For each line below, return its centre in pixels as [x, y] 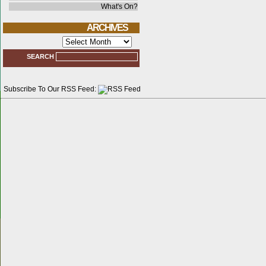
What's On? [119, 7]
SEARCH [41, 56]
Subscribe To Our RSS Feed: [50, 89]
